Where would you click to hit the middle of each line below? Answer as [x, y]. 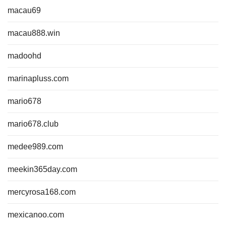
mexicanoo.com [36, 215]
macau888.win [34, 33]
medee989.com [35, 147]
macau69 [24, 10]
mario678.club [33, 124]
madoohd [24, 56]
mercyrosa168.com [42, 192]
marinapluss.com [38, 78]
